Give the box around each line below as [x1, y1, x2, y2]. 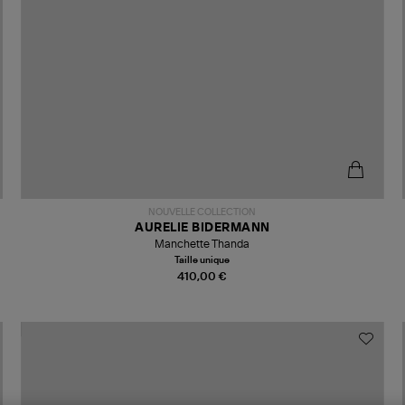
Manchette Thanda [155, 238, 250, 250]
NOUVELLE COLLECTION [148, 207, 257, 217]
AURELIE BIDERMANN [135, 221, 270, 234]
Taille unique [174, 255, 231, 265]
